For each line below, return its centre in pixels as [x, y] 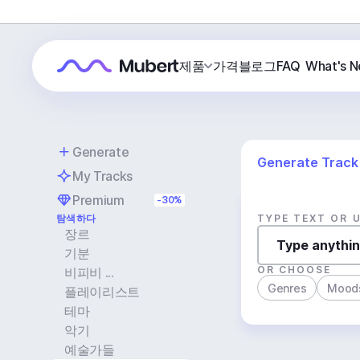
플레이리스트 [102, 292]
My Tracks [103, 176]
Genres [287, 288]
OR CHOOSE [295, 270]
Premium [98, 200]
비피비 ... [89, 272]
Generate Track [308, 162]
